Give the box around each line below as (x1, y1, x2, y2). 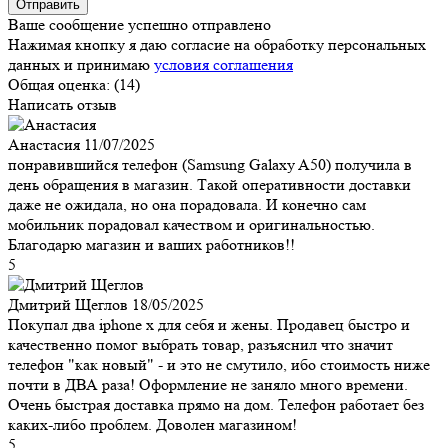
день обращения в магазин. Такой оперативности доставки (8, 174, 411, 194)
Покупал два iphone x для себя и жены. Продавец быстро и (8, 314, 410, 334)
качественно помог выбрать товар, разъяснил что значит (8, 334, 393, 354)
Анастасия (8, 134, 80, 154)
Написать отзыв (8, 94, 117, 114)
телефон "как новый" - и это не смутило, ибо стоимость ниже (8, 354, 430, 374)
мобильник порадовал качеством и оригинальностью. (8, 214, 375, 234)
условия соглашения (154, 54, 293, 74)
